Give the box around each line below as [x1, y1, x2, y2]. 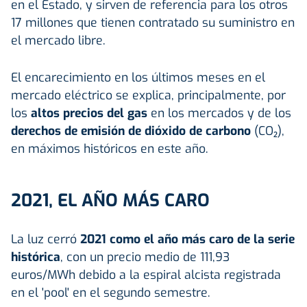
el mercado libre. [11, 32, 106, 49]
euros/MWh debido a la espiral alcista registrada [11, 266, 281, 283]
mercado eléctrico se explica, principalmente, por [11, 86, 286, 103]
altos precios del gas [31, 104, 151, 121]
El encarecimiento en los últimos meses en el [11, 69, 265, 86]
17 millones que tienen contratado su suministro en [11, 14, 295, 31]
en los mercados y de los [151, 104, 291, 121]
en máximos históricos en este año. [11, 140, 208, 157]
